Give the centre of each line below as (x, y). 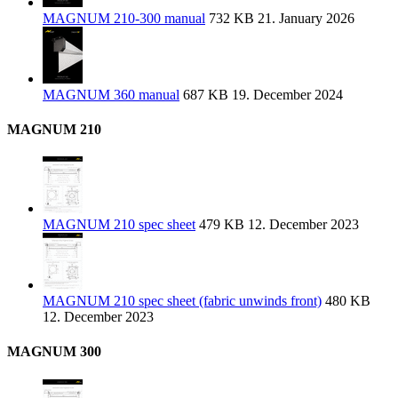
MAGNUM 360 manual (111, 94)
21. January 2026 (304, 18)
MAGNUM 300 (54, 352)
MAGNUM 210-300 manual (124, 18)
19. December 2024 (286, 94)
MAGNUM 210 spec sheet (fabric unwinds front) (182, 301)
